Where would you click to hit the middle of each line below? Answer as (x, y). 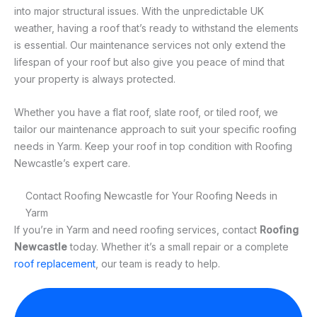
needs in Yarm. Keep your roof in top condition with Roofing (153, 146)
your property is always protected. (95, 79)
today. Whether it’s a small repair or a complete (178, 247)
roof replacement (55, 264)
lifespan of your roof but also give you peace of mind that (149, 62)
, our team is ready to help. (158, 264)
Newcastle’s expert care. (72, 163)
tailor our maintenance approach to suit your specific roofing (155, 129)
